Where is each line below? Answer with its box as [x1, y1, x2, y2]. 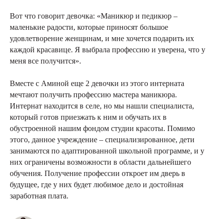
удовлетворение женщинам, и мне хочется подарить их [10, 34, 194, 43]
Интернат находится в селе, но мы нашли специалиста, [10, 101, 194, 110]
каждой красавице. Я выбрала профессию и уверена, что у [10, 45, 205, 54]
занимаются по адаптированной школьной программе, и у [10, 146, 204, 155]
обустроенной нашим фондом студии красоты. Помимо [10, 124, 195, 132]
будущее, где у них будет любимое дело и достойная [10, 180, 183, 189]
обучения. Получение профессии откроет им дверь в [10, 169, 185, 177]
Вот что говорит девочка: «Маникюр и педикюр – [10, 11, 177, 20]
